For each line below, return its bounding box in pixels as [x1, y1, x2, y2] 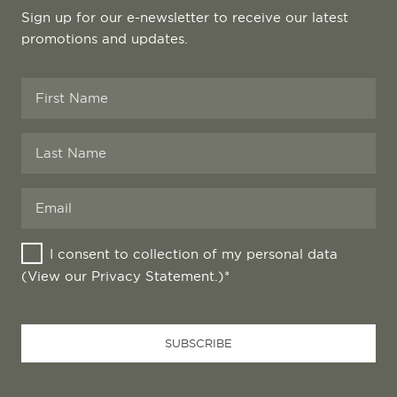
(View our [21, 268, 91, 285]
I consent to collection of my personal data [50, 245, 338, 263]
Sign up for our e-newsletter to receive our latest [21, 9, 348, 27]
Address [20, 323, 74, 341]
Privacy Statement [91, 268, 214, 285]
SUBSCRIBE [165, 336, 232, 352]
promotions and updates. [21, 30, 188, 48]
